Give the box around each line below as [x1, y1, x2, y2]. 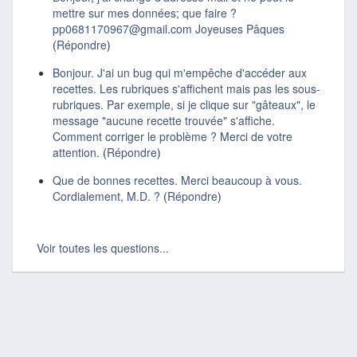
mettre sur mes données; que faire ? [53, 4, 237, 21]
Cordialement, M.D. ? [53, 187, 160, 204]
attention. [53, 143, 100, 160]
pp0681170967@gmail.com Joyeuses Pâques [53, 20, 284, 37]
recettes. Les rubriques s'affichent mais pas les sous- [53, 80, 320, 96]
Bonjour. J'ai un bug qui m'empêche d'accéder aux [53, 64, 307, 80]
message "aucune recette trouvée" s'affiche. [53, 112, 275, 128]
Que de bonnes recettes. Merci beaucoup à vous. [53, 171, 302, 188]
